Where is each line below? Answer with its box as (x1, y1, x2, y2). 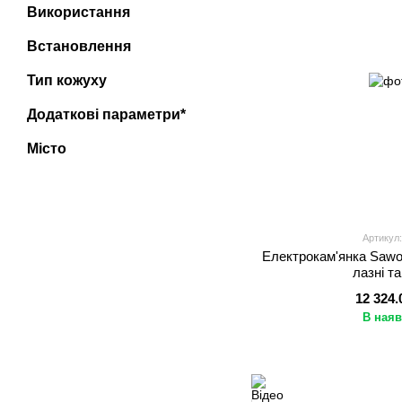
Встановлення (27, 39, 131, 54)
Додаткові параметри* (27, 107, 186, 122)
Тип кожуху (27, 73, 107, 88)
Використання (27, 4, 130, 20)
